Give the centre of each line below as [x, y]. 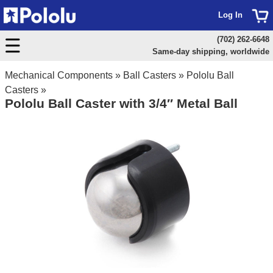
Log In [230, 15]
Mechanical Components [59, 75]
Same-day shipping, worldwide [211, 51]
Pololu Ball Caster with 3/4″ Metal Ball [121, 103]
